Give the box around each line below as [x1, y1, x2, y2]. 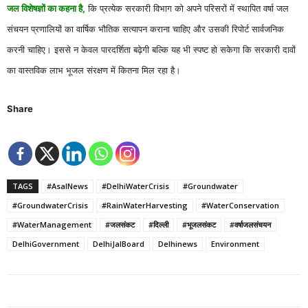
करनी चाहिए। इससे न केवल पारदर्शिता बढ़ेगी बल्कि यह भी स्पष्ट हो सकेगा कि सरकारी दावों [7, 44, 296, 56]
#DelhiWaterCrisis [102, 181, 169, 192]
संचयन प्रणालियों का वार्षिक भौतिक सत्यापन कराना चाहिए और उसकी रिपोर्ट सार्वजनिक [7, 23, 284, 35]
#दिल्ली [148, 219, 168, 230]
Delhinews [158, 239, 197, 250]
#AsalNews [47, 181, 88, 192]
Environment [211, 239, 259, 250]
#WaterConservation [201, 200, 279, 211]
